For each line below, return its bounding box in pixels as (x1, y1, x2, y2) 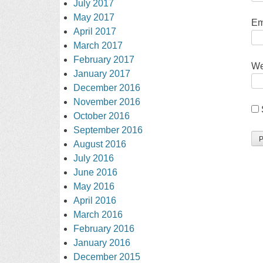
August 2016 (73, 139, 127, 149)
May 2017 (73, 12, 115, 22)
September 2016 (73, 124, 143, 135)
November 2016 (73, 96, 141, 107)
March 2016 (73, 209, 123, 220)
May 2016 (73, 181, 115, 191)
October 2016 (73, 110, 130, 121)
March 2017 (73, 40, 123, 50)
